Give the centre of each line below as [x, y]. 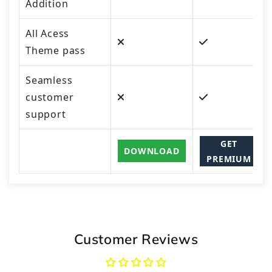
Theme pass [56, 50]
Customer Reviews [136, 239]
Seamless [49, 80]
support [46, 114]
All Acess [48, 33]
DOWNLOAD [152, 151]
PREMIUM [229, 158]
